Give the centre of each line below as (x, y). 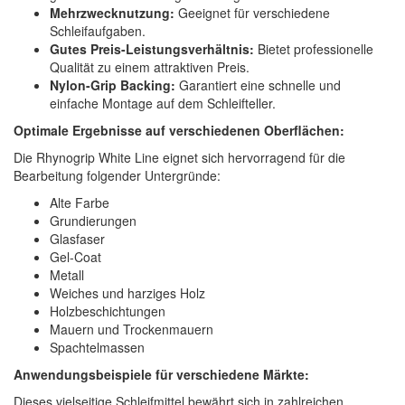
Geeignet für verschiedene (252, 13)
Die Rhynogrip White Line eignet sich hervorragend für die (179, 158)
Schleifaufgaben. (98, 31)
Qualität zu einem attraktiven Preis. (150, 67)
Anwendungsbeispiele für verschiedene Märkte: (161, 375)
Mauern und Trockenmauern (132, 330)
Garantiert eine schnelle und (258, 85)
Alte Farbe (80, 203)
